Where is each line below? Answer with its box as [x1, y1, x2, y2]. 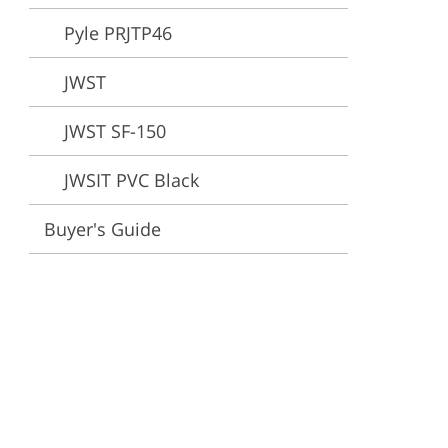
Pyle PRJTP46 [64, 21, 172, 45]
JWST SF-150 [64, 119, 166, 143]
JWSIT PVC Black [64, 168, 199, 192]
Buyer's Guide [44, 217, 161, 241]
